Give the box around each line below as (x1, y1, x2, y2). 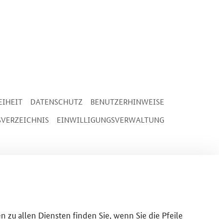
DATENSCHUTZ (30, 96, 83, 107)
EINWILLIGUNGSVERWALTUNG (57, 114, 164, 125)
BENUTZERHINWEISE (90, 96, 164, 107)
